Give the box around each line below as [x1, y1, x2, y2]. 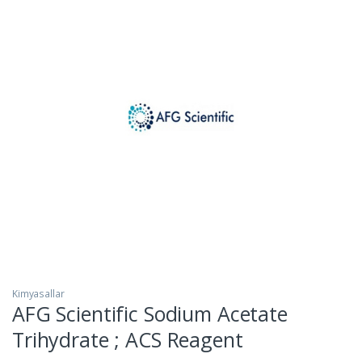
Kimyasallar [12, 287, 65, 301]
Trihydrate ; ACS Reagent [12, 326, 243, 354]
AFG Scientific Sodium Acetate [12, 300, 288, 328]
